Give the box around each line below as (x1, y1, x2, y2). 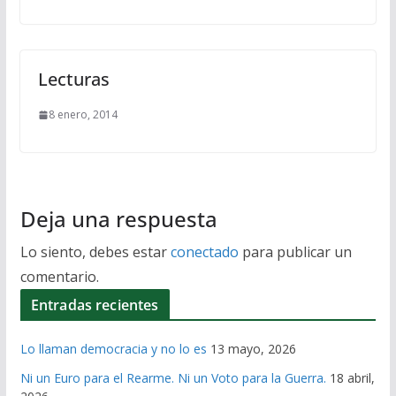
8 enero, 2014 (48, 107, 118, 123)
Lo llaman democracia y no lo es (19, 340, 207, 358)
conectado (170, 242, 239, 263)
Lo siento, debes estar (19, 242, 171, 263)
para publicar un (238, 242, 352, 263)
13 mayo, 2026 (209, 340, 296, 358)
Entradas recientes (30, 295, 159, 316)
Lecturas (37, 67, 110, 92)
